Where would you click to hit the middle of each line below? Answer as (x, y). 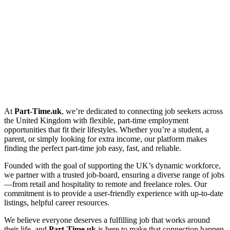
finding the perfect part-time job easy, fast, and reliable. (93, 148)
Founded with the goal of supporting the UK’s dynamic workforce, (112, 166)
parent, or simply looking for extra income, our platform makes (106, 139)
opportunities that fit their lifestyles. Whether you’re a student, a (107, 130)
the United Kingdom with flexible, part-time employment (96, 121)
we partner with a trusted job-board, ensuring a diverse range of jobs (114, 175)
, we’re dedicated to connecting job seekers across (142, 111)
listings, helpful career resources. (57, 203)
